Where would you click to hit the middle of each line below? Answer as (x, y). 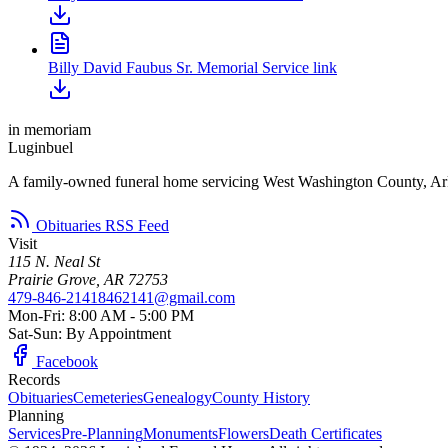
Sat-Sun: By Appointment (89, 333)
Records (34, 379)
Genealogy (177, 397)
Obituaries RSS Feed (100, 225)
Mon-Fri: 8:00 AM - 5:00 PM (101, 315)
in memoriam (49, 129)
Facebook (65, 361)
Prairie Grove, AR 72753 (88, 279)
